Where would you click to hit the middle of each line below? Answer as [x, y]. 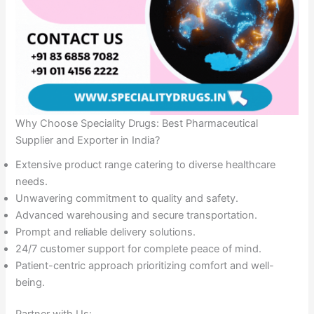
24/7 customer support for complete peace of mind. [139, 248]
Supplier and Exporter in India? [88, 141]
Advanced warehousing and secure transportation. [137, 215]
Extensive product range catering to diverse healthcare [146, 164]
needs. [32, 181]
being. [30, 282]
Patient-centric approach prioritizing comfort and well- [145, 265]
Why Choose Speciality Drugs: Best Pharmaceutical [137, 124]
